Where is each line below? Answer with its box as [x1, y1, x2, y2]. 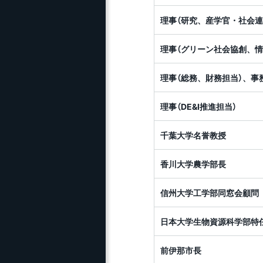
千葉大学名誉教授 [160, 129, 226, 141]
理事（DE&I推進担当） [160, 100, 237, 112]
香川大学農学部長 [160, 158, 226, 170]
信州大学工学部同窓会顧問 [160, 187, 259, 198]
